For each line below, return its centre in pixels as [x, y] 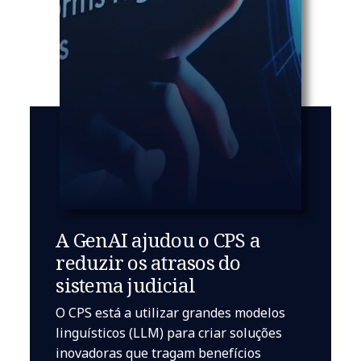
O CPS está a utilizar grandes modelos [171, 313]
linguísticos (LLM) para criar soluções [169, 333]
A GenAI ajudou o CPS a [158, 240]
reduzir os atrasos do [148, 263]
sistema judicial [126, 285]
